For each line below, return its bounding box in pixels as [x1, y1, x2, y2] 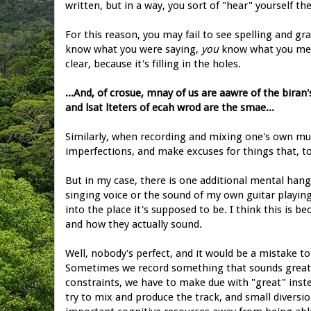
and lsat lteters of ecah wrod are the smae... [65, 101, 274, 114]
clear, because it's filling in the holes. [65, 57, 241, 70]
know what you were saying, [65, 42, 201, 56]
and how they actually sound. [65, 217, 202, 230]
